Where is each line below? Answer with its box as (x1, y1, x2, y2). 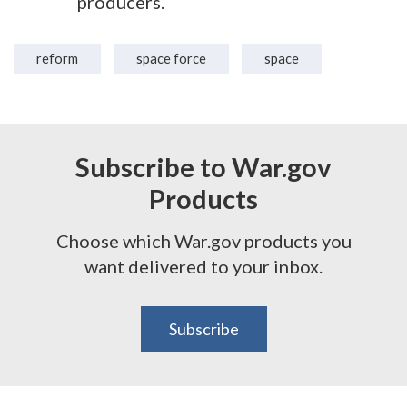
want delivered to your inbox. (84, 254, 323, 277)
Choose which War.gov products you (55, 229, 352, 252)
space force (136, 51, 206, 67)
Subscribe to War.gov (75, 150, 332, 183)
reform (36, 51, 78, 67)
